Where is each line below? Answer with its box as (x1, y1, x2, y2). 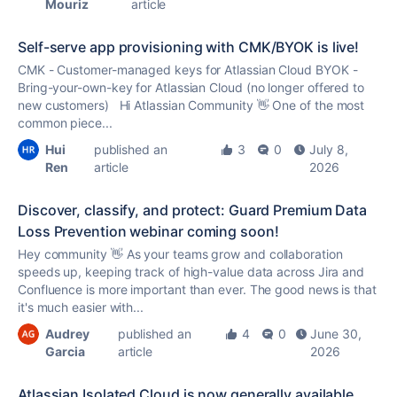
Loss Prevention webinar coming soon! (18, 222, 279, 240)
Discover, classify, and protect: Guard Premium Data (18, 201, 368, 219)
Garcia (45, 344, 85, 359)
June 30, (310, 326, 362, 341)
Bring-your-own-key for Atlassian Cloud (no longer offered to (18, 80, 364, 95)
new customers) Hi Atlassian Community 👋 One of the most (18, 97, 365, 113)
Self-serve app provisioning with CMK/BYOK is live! (18, 38, 360, 56)
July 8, (309, 142, 348, 157)
